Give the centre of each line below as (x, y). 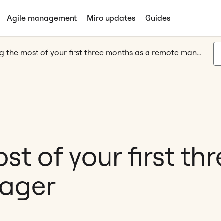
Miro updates (111, 18)
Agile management (42, 18)
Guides (158, 18)
